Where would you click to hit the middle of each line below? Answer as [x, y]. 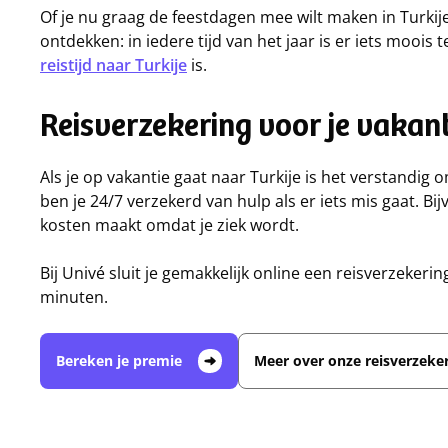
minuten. [78, 297]
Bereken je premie [119, 360]
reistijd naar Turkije [113, 65]
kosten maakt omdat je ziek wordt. [171, 225]
